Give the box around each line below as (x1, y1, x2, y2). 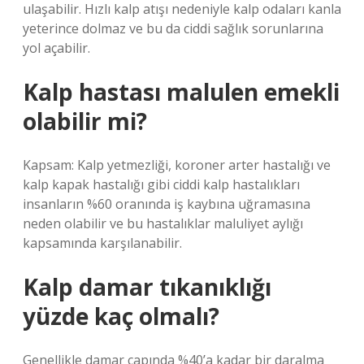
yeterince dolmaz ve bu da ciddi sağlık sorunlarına (23, 19, 323, 37)
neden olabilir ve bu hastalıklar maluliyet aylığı (23, 214, 303, 232)
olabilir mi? (23, 106, 147, 136)
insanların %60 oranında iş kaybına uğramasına (23, 195, 310, 213)
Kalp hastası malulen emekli (23, 76, 340, 107)
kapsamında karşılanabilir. (23, 234, 182, 252)
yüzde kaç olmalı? (23, 301, 219, 331)
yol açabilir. (23, 39, 90, 57)
